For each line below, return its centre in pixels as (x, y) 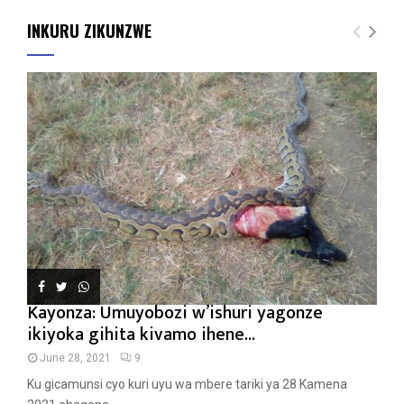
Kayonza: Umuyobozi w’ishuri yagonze (175, 313)
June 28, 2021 (75, 358)
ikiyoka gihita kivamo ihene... (141, 335)
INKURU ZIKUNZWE (89, 30)
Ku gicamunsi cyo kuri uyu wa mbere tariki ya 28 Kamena (187, 385)
